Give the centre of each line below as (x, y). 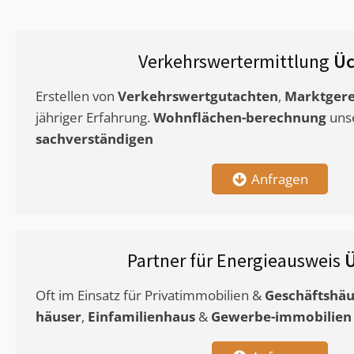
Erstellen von (77, 96)
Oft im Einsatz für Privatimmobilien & (150, 296)
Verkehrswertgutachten (198, 96)
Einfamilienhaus (141, 317)
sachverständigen (94, 139)
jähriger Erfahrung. (94, 118)
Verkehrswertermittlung (235, 62)
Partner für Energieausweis (235, 261)
